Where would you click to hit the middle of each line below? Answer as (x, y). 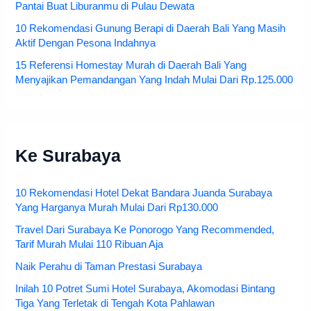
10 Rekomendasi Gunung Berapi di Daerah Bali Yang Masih (151, 28)
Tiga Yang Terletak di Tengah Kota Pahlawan (115, 303)
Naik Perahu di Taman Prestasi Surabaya (109, 266)
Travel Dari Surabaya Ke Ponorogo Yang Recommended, (145, 229)
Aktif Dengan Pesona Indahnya (86, 43)
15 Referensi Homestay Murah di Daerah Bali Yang (131, 65)
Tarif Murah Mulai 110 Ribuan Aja (90, 244)
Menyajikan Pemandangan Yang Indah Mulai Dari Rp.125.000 (154, 79)
